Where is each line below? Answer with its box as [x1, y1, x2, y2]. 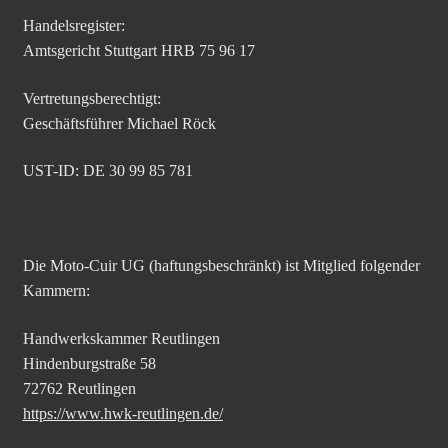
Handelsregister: [22, 16, 125, 34]
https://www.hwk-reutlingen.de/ [22, 405, 223, 423]
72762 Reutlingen [22, 380, 136, 398]
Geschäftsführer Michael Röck [22, 114, 216, 132]
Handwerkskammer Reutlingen [22, 330, 220, 348]
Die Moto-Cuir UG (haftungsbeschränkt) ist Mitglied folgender [22, 257, 420, 275]
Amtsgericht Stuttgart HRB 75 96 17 [22, 41, 255, 59]
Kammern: [22, 282, 90, 300]
